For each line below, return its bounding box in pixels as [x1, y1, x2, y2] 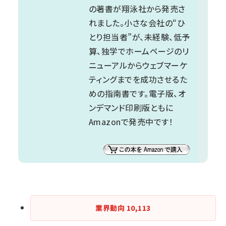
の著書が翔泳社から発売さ [89, 2, 186, 15]
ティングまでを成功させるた [89, 73, 188, 85]
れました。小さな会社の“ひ [89, 16, 185, 29]
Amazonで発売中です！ [89, 115, 174, 128]
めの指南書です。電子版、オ [89, 87, 186, 99]
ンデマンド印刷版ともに [89, 101, 174, 114]
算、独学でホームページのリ [89, 44, 189, 57]
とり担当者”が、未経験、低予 [89, 30, 190, 43]
